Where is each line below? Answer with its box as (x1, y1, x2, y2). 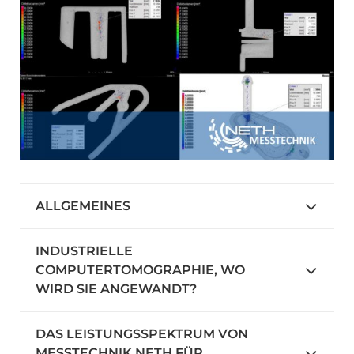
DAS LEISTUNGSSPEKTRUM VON (36, 326, 248, 341)
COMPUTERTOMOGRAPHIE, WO (36, 262, 245, 277)
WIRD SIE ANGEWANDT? (36, 281, 197, 296)
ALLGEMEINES (36, 198, 130, 213)
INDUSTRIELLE (36, 243, 133, 258)
